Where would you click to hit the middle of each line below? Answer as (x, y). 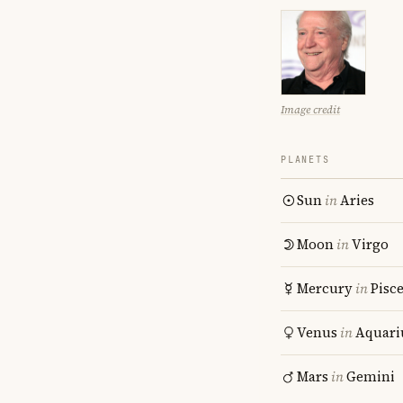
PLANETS (305, 160)
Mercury (325, 288)
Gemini (371, 376)
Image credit (310, 110)
